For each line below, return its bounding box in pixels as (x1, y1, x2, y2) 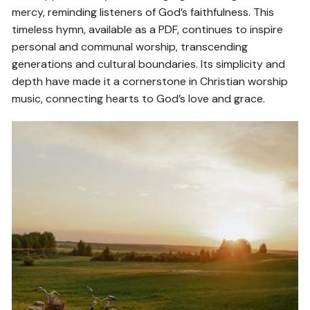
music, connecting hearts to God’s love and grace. (12, 91, 266, 107)
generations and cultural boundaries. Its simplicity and (12, 57, 286, 72)
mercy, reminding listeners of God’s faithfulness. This (12, 5, 275, 20)
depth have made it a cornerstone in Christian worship (12, 74, 289, 89)
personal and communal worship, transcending (12, 39, 248, 55)
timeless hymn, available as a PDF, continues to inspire (12, 22, 284, 37)
